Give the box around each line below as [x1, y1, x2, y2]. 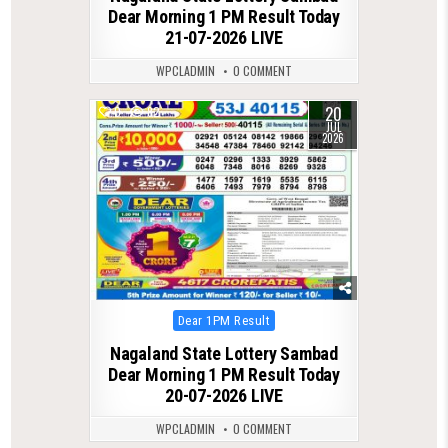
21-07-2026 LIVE [164, 26, 283, 48]
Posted [171, 309, 205, 324]
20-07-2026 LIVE [164, 385, 283, 407]
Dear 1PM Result [177, 313, 271, 329]
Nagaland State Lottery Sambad [109, 343, 339, 365]
